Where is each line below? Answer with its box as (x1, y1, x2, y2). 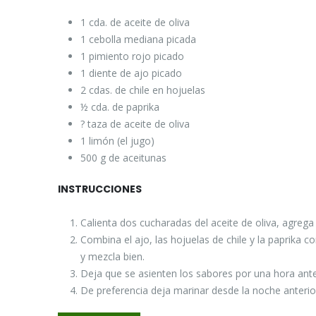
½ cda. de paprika (80, 100, 159, 114)
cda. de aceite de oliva (89, 16, 190, 30)
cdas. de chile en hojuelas (89, 83, 205, 97)
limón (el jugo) (89, 134, 154, 148)
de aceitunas (109, 151, 166, 165)
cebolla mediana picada (89, 32, 196, 47)
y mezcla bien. (80, 250, 145, 264)
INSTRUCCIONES (58, 182, 142, 197)
